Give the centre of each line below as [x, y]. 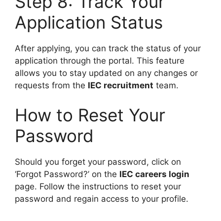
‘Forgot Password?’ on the [67, 174]
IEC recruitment [121, 86]
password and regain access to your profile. [102, 199]
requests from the [51, 86]
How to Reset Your [90, 115]
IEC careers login [154, 174]
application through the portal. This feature [100, 61]
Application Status [89, 22]
